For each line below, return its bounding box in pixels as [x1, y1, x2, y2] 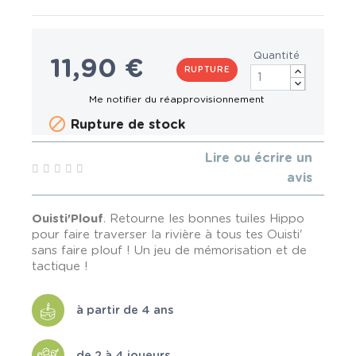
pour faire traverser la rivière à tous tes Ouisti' [32, 229, 303, 241]
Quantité [253, 51, 300, 62]
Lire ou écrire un [205, 152, 312, 164]
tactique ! [32, 261, 88, 273]
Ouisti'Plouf [32, 213, 103, 225]
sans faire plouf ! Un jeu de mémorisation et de [32, 245, 307, 257]
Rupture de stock [67, 118, 185, 132]
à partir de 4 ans [76, 304, 173, 316]
